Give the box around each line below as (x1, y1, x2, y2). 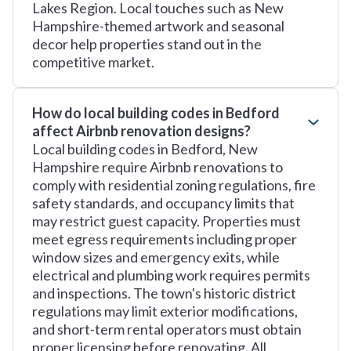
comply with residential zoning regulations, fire (32, 176, 316, 194)
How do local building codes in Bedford (32, 104, 280, 121)
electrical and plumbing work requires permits (32, 266, 310, 284)
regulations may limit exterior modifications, (32, 302, 298, 320)
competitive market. (32, 53, 154, 71)
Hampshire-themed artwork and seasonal (32, 17, 284, 34)
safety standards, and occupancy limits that (32, 194, 295, 212)
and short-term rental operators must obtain (32, 320, 302, 338)
